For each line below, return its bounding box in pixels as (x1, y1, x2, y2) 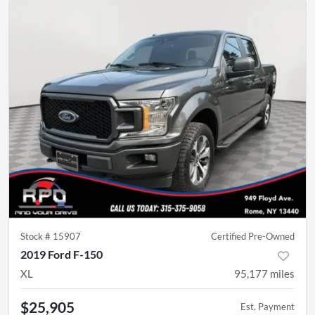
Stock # (20, 230, 53, 242)
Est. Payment (240, 300, 295, 312)
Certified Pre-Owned (211, 230, 295, 242)
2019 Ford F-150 (20, 247, 103, 261)
